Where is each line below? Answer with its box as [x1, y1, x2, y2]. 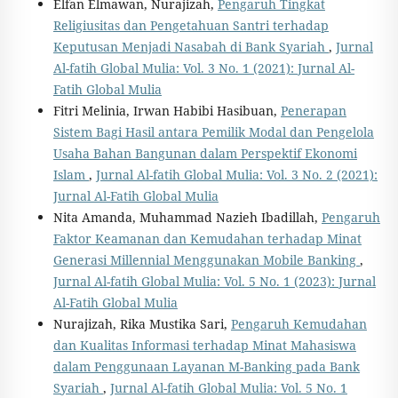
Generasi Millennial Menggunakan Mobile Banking [52, 251, 360, 269]
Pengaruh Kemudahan [230, 315, 367, 333]
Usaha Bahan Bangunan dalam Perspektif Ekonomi [52, 145, 357, 163]
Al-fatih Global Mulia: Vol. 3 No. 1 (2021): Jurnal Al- [52, 60, 354, 77]
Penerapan [280, 102, 346, 120]
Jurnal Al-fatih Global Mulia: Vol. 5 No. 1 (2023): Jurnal [52, 273, 376, 291]
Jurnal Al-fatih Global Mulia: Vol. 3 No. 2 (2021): [95, 166, 378, 184]
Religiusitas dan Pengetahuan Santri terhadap [52, 17, 329, 35]
